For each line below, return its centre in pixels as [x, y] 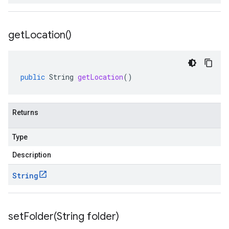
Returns [25, 112]
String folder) [88, 216]
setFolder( [32, 216]
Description [32, 155]
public [33, 77]
